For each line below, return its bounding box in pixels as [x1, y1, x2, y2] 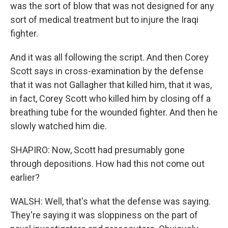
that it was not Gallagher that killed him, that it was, [10, 79, 212, 90]
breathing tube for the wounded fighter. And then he [10, 107, 218, 118]
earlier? [10, 172, 40, 183]
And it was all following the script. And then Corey [10, 52, 209, 63]
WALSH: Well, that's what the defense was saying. [10, 196, 211, 207]
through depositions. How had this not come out [10, 158, 205, 169]
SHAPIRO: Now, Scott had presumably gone [10, 145, 185, 155]
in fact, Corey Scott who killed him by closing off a [10, 93, 211, 104]
